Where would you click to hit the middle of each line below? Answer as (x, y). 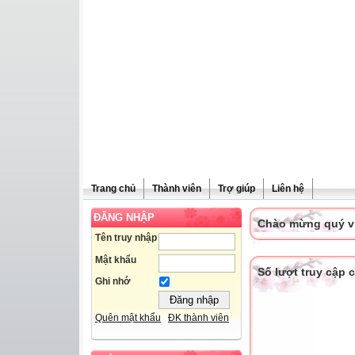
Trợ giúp (237, 189)
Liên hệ (288, 189)
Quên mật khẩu (128, 318)
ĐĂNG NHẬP (124, 218)
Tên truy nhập (126, 238)
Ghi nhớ (113, 282)
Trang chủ (113, 189)
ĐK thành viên (198, 318)
